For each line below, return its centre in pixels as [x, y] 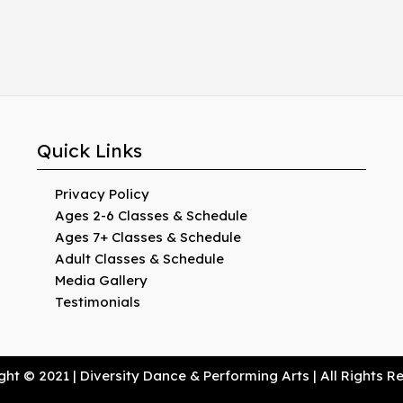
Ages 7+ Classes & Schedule [148, 237]
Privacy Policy [102, 194]
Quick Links [89, 150]
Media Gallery [101, 280]
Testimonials [97, 302]
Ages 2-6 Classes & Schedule [151, 215]
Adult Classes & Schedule [139, 259]
